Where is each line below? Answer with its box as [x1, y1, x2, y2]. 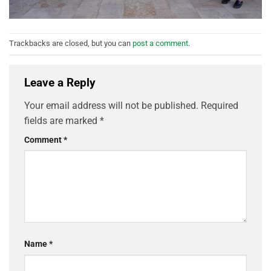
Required [201, 99, 238, 111]
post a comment [132, 39, 188, 48]
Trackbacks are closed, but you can [9, 39, 132, 48]
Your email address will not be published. [24, 99, 198, 111]
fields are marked [24, 114, 100, 126]
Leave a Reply [24, 75, 99, 90]
